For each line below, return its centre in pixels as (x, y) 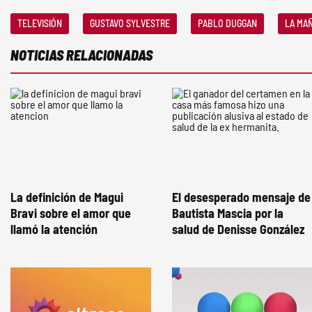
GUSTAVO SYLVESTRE (130, 23)
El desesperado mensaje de (241, 197)
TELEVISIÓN (40, 23)
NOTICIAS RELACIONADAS (81, 55)
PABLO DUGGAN (227, 23)
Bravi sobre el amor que (71, 213)
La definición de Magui (67, 197)
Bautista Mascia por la (228, 213)
